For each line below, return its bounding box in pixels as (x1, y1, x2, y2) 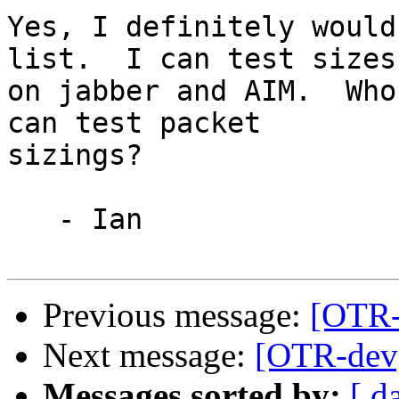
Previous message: (43, 296, 310, 335)
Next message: (43, 336, 255, 375)
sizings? (7, 139, 142, 172)
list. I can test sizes (7, 43, 396, 76)
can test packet (7, 107, 261, 140)
